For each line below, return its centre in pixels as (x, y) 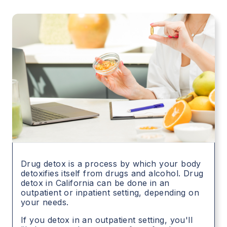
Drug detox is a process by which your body (111, 164)
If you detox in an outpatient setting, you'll (107, 220)
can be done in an (132, 183)
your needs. (45, 202)
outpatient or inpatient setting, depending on (110, 193)
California (75, 183)
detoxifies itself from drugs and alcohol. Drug (112, 174)
